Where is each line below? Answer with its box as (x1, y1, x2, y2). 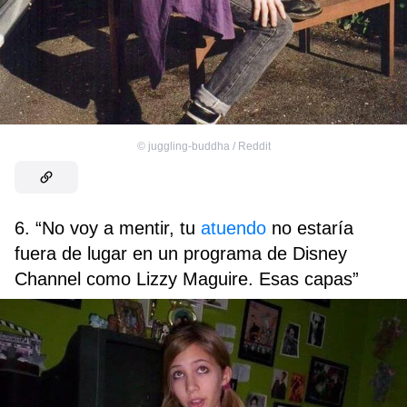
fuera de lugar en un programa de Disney (15, 243, 347, 264)
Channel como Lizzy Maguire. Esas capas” (15, 269, 359, 290)
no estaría (266, 218, 353, 239)
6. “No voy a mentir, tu (15, 218, 201, 239)
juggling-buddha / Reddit (147, 140, 271, 154)
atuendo (201, 218, 266, 239)
